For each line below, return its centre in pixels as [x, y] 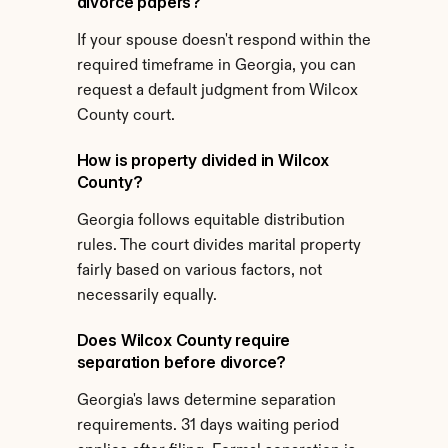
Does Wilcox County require [183, 340]
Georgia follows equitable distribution [210, 221]
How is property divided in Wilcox [203, 160]
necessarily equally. [146, 296]
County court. [125, 116]
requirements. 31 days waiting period [207, 426]
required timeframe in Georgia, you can [216, 66]
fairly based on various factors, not [199, 271]
